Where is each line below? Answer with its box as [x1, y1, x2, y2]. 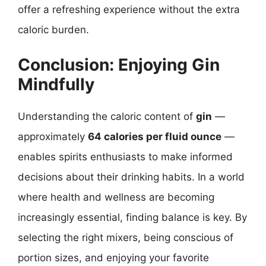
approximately [18, 130, 88, 142]
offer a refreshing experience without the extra [18, 4, 240, 15]
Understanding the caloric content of [18, 110, 196, 122]
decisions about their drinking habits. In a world [18, 170, 245, 183]
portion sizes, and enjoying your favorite [18, 251, 209, 264]
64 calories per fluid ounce [88, 130, 221, 142]
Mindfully [18, 74, 94, 94]
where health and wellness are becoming [18, 191, 214, 203]
